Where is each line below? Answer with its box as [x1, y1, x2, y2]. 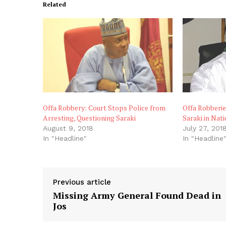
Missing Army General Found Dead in [53, 189, 221, 201]
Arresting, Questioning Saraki [43, 112, 136, 123]
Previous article [53, 177, 111, 187]
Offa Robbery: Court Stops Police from [43, 102, 165, 112]
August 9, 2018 [43, 124, 93, 132]
